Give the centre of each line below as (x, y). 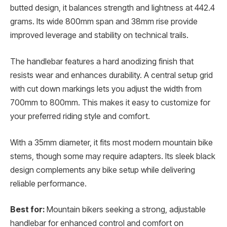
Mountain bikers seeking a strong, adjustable (125, 210)
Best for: (27, 210)
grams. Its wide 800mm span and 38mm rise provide (104, 22)
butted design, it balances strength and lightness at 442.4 (112, 8)
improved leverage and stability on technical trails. (99, 35)
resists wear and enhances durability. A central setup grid (111, 75)
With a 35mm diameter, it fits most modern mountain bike (111, 142)
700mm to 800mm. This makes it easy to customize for (110, 103)
